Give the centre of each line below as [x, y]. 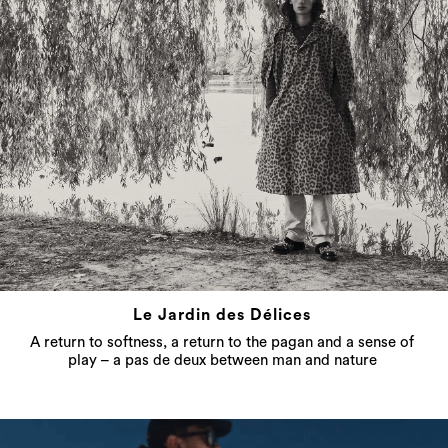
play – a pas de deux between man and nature [222, 360]
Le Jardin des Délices [222, 314]
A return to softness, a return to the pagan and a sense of [222, 342]
